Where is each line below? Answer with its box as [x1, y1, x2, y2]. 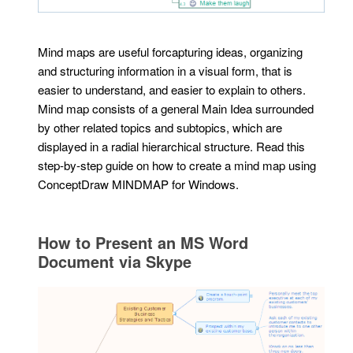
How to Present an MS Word [38, 230, 249, 254]
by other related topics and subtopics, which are [38, 118, 283, 136]
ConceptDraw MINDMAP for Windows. [38, 175, 240, 192]
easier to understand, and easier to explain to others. [38, 80, 307, 98]
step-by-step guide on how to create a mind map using [38, 156, 317, 173]
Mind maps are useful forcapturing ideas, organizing [38, 43, 303, 60]
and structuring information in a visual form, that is [38, 61, 293, 79]
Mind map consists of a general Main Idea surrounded [38, 99, 314, 117]
